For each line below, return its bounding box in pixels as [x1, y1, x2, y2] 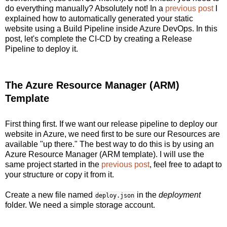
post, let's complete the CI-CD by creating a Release [5, 34, 192, 43]
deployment [159, 190, 201, 199]
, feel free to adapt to [149, 160, 222, 169]
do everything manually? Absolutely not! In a [5, 4, 165, 13]
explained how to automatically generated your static [5, 14, 193, 23]
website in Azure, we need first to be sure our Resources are [5, 129, 220, 138]
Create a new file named [5, 190, 95, 199]
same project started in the [5, 160, 101, 169]
